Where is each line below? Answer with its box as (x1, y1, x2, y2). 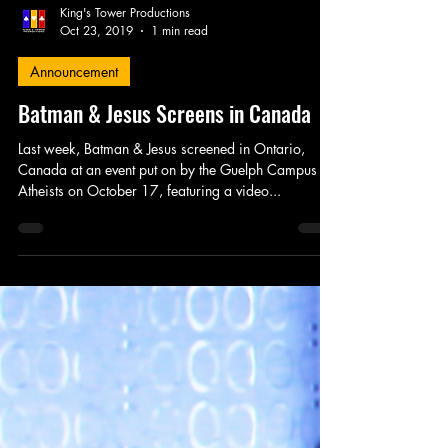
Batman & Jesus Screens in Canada (18, 227, 311, 260)
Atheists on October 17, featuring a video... (18, 311, 281, 331)
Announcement (30, 192, 118, 212)
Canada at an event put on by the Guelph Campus (18, 290, 317, 310)
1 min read (151, 152, 208, 170)
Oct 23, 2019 (60, 152, 133, 170)
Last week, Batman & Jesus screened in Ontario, (18, 269, 305, 289)
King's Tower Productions (60, 134, 190, 152)
